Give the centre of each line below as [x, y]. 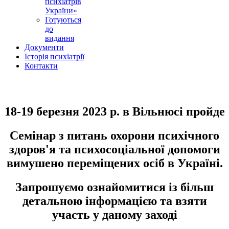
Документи [44, 47]
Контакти [41, 65]
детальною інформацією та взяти [114, 201]
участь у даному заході [114, 214]
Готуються [63, 19]
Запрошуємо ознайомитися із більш [114, 187]
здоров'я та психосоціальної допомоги [114, 149]
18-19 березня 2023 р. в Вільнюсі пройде [114, 111]
